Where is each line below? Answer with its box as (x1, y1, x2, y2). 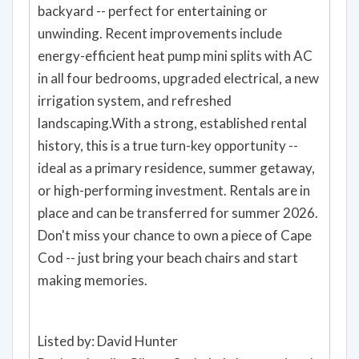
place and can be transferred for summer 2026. (38, 204, 318, 221)
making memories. (38, 271, 147, 288)
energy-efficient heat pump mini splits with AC (38, 46, 313, 64)
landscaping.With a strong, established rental (38, 114, 307, 131)
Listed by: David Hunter (38, 332, 178, 349)
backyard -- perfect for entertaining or (38, 2, 268, 19)
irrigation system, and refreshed (38, 91, 232, 109)
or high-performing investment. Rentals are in (38, 181, 310, 199)
